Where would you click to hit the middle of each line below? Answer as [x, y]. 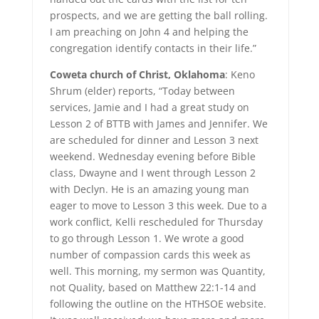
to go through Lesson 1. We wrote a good [147, 238]
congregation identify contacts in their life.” [153, 48]
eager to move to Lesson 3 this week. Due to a [158, 205]
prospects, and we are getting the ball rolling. [158, 15]
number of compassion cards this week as [150, 255]
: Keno [240, 74]
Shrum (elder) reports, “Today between [142, 91]
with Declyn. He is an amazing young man [149, 189]
